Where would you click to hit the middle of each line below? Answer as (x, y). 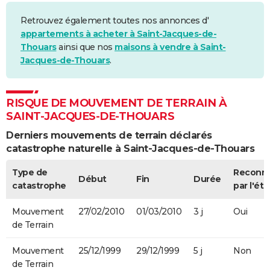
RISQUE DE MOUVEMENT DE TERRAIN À (116, 103)
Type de (30, 173)
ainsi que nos (85, 47)
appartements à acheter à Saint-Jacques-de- (118, 33)
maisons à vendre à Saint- (170, 47)
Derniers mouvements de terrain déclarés (109, 135)
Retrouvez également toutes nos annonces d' (115, 20)
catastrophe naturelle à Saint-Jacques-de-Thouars (130, 148)
